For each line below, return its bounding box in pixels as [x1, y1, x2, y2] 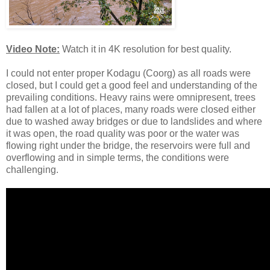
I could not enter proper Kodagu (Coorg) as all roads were [6, 67, 251, 78]
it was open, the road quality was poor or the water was [6, 128, 239, 139]
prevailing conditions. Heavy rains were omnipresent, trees [6, 92, 256, 102]
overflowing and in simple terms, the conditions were [6, 152, 229, 163]
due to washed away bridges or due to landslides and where [6, 116, 262, 127]
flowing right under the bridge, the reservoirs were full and [6, 140, 250, 151]
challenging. [6, 164, 58, 175]
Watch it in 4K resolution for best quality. [60, 43, 231, 54]
